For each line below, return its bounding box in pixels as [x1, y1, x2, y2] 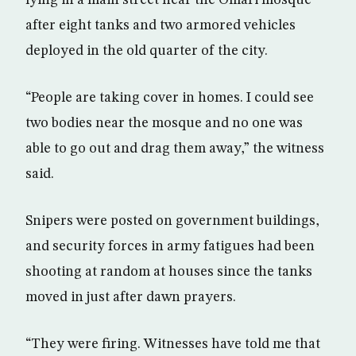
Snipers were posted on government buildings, [25, 214, 319, 228]
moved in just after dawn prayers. [25, 290, 236, 304]
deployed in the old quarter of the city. [25, 44, 268, 58]
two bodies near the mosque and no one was [25, 116, 303, 130]
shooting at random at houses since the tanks [25, 265, 312, 279]
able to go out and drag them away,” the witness [25, 141, 324, 156]
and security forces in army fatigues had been [25, 239, 315, 253]
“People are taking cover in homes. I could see [25, 91, 314, 105]
